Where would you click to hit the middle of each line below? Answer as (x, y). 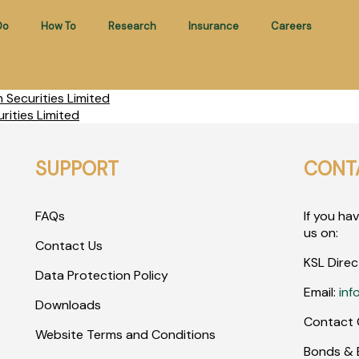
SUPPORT (77, 169)
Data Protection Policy (101, 275)
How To (58, 26)
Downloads (68, 305)
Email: (322, 292)
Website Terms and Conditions (125, 335)
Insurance (213, 26)
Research (132, 26)
